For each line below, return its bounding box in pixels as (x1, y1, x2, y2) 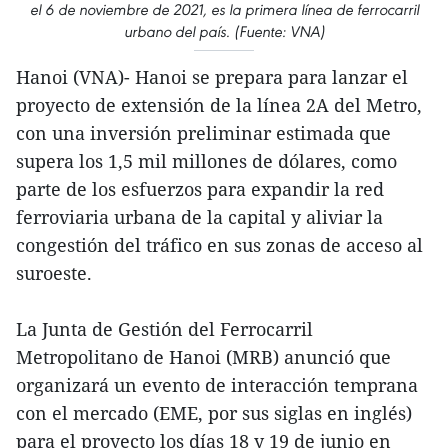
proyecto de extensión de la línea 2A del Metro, (16, 92, 422, 117)
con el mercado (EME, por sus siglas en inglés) (16, 400, 412, 425)
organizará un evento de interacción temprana (16, 372, 418, 397)
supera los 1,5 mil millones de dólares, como (16, 148, 397, 173)
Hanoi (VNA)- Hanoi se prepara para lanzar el (16, 64, 408, 89)
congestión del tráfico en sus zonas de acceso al (16, 232, 423, 257)
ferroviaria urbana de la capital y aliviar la (16, 204, 383, 229)
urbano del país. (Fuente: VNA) (123, 21, 325, 41)
